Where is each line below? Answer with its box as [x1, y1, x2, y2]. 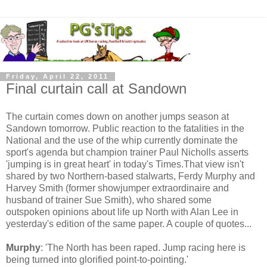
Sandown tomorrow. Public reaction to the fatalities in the [6, 123, 244, 134]
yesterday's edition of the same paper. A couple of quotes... [6, 219, 252, 229]
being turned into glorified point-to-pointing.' [6, 254, 188, 265]
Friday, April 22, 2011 [6, 73, 109, 80]
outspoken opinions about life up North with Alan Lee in [6, 207, 238, 218]
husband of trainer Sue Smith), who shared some [6, 195, 212, 206]
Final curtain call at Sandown [6, 80, 187, 97]
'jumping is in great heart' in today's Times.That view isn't [6, 159, 244, 170]
